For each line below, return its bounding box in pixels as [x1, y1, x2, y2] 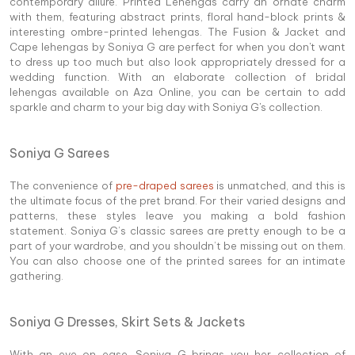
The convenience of [10, 178, 116, 192]
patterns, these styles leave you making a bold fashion [10, 208, 345, 222]
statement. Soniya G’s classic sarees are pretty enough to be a [10, 223, 345, 237]
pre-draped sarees [115, 178, 214, 192]
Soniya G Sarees [10, 144, 109, 161]
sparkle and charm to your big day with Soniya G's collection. [10, 100, 323, 113]
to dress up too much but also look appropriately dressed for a [10, 55, 345, 68]
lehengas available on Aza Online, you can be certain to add [10, 85, 345, 98]
